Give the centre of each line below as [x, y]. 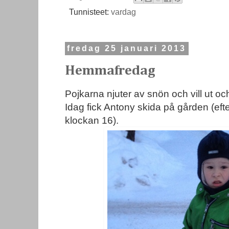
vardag [123, 12]
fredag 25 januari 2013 [127, 49]
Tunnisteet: [90, 12]
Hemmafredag [110, 71]
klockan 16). [92, 120]
